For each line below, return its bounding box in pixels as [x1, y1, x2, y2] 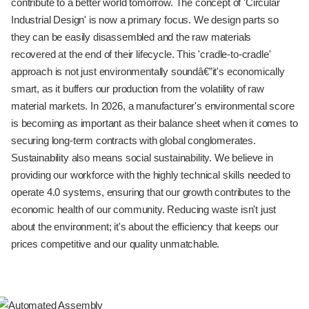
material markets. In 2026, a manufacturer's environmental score [11, 100, 295, 112]
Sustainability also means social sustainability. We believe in [11, 152, 273, 163]
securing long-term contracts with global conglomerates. [11, 134, 256, 146]
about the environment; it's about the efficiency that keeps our [11, 221, 279, 232]
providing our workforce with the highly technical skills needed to [11, 169, 291, 181]
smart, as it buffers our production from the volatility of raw [11, 83, 264, 94]
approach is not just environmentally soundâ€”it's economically [11, 66, 285, 77]
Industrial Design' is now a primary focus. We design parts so [11, 14, 279, 26]
